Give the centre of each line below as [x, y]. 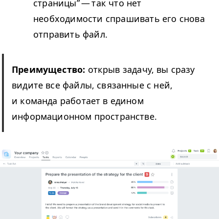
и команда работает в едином [78, 100]
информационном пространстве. [85, 116]
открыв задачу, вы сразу [141, 69]
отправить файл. [70, 34]
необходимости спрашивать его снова [119, 18]
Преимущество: [50, 69]
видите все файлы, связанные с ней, [92, 85]
